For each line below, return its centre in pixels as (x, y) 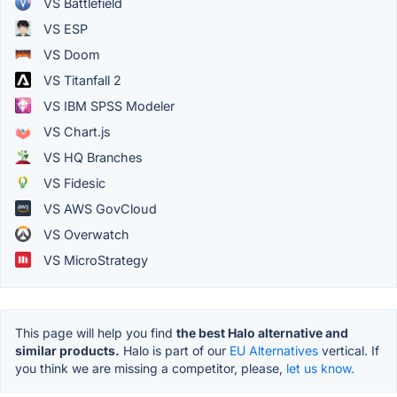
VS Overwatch (85, 234)
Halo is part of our (175, 350)
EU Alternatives (274, 350)
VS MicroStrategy (94, 260)
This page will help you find (96, 332)
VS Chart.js (75, 131)
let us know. (320, 368)
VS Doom (70, 54)
